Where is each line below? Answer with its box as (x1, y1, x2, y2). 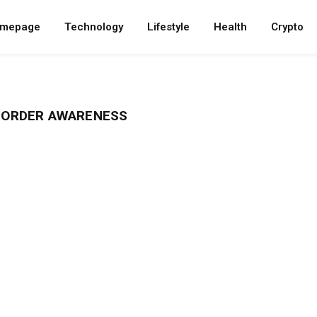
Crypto (271, 21, 304, 33)
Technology (64, 21, 123, 33)
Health (214, 21, 247, 33)
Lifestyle (147, 21, 190, 33)
